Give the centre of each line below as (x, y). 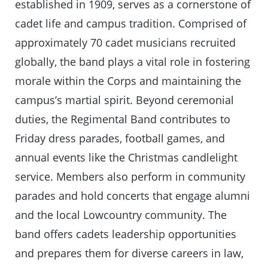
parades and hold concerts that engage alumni (133, 196)
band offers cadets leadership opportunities (126, 234)
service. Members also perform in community (130, 177)
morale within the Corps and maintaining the (128, 81)
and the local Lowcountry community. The (121, 215)
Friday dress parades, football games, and (120, 138)
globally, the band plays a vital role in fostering (133, 62)
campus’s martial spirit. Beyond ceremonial (125, 100)
